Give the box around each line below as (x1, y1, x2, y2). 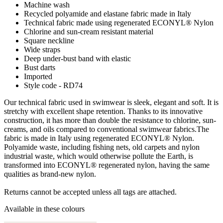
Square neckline (24, 36, 74, 45)
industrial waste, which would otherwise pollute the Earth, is (4, 151, 193, 160)
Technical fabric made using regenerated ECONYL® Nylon (24, 18, 214, 27)
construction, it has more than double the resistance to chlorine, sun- (4, 115, 216, 124)
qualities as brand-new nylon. (4, 169, 96, 178)
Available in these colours (4, 204, 85, 213)
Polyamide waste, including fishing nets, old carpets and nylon (4, 142, 200, 151)
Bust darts (24, 63, 55, 72)
